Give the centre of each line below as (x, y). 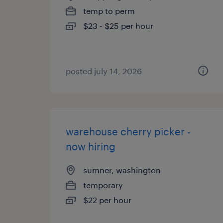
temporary (103, 185)
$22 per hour (107, 200)
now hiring (91, 146)
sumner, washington (122, 170)
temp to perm (109, 11)
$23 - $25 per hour (118, 26)
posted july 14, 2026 (104, 71)
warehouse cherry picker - (128, 131)
